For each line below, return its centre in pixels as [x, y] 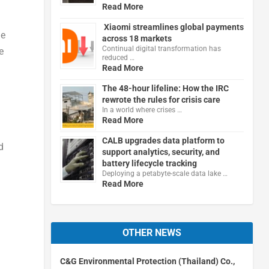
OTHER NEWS [152, 232]
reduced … [118, 57]
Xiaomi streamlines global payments [173, 27]
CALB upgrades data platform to [163, 140]
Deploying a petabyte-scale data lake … [165, 173]
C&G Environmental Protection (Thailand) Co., [147, 261]
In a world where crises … [142, 110]
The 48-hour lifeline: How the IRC [165, 88]
